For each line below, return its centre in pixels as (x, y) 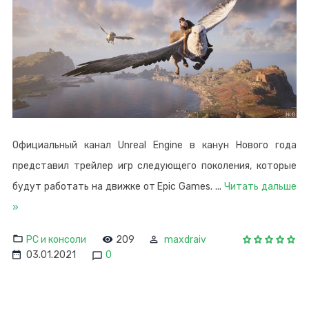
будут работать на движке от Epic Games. (114, 186)
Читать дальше (261, 186)
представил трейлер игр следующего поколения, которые (154, 166)
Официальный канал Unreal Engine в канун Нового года (154, 145)
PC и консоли (56, 239)
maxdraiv (185, 239)
